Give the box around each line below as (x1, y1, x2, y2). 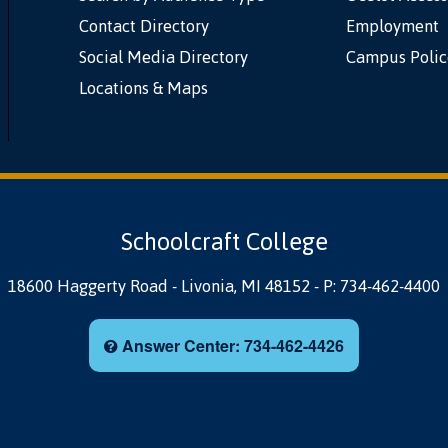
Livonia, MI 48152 (181, 270, 314, 302)
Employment (345, 10, 439, 42)
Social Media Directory (79, 41, 248, 73)
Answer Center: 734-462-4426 (118, 334, 344, 357)
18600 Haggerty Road (8, 270, 172, 302)
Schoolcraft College (120, 219, 328, 265)
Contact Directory (79, 10, 209, 42)
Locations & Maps (79, 72, 208, 104)
